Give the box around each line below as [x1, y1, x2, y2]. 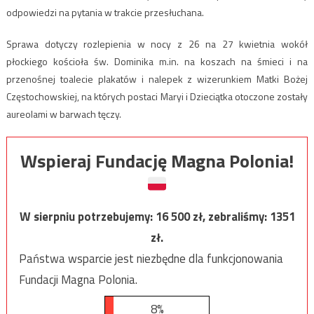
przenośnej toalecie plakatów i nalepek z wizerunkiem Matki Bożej [6, 71, 308, 87]
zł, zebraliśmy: [192, 207, 270, 226]
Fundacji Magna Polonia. [18, 271, 137, 289]
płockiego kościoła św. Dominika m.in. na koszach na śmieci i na [6, 54, 308, 69]
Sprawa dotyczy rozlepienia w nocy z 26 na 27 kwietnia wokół [6, 36, 308, 52]
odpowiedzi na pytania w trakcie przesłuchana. [6, 5, 204, 20]
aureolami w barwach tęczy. [6, 107, 121, 122]
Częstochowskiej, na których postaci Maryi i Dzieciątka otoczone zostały [6, 89, 308, 104]
